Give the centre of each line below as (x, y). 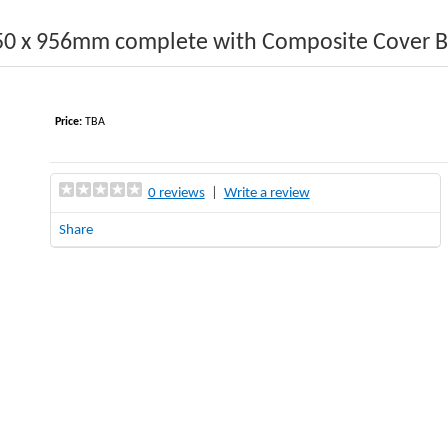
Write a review (266, 193)
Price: (68, 121)
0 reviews (176, 193)
